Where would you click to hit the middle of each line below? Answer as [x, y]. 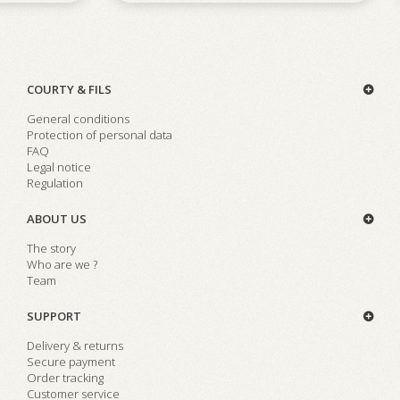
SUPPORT [54, 316]
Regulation [55, 183]
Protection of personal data [100, 135]
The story [51, 248]
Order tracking [65, 378]
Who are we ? [62, 264]
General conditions [78, 119]
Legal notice [59, 167]
